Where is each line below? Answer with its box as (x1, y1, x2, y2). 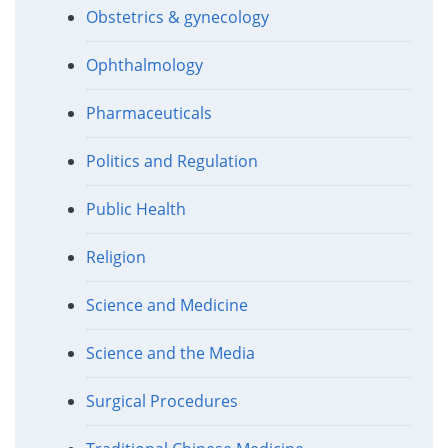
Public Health (85, 198, 186, 221)
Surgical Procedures (85, 390, 238, 413)
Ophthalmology (85, 54, 203, 77)
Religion (85, 246, 146, 269)
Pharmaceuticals (85, 102, 212, 125)
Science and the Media (85, 342, 255, 365)
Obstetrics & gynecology (85, 6, 269, 29)
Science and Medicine (85, 294, 248, 317)
